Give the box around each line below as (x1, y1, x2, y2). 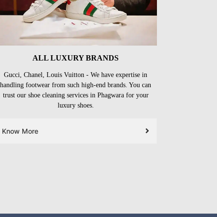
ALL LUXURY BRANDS (32, 53, 119, 62)
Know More (2, 126, 38, 135)
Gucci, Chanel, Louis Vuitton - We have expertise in (4, 71, 147, 78)
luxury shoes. (57, 101, 94, 109)
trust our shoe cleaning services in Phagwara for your (2, 91, 149, 99)
